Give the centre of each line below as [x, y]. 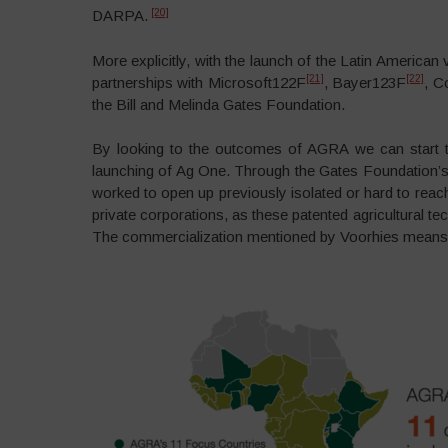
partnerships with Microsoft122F [198, 82]
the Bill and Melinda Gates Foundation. [218, 104]
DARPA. [119, 15]
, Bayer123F [365, 82]
